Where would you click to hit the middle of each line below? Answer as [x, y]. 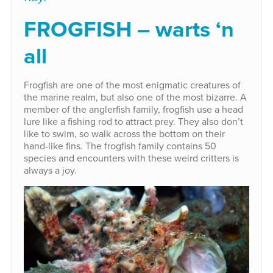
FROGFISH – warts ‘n [129, 29]
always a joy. [50, 170]
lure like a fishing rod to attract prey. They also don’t [133, 122]
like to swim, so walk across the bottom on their [124, 134]
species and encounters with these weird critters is [131, 158]
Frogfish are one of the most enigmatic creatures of [132, 85]
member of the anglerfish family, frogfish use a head [133, 109]
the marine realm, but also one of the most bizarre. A [135, 97]
